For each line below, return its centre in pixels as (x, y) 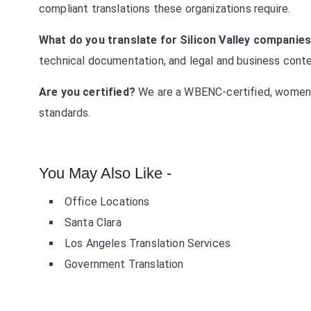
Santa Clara (93, 222)
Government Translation (124, 264)
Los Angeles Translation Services (148, 243)
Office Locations (107, 202)
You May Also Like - (105, 173)
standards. (65, 113)
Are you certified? (87, 92)
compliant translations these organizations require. (165, 9)
